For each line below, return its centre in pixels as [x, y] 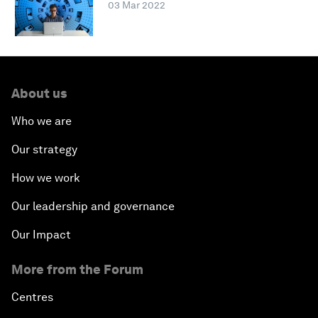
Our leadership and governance [93, 207]
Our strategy [44, 150]
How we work [46, 178]
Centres [32, 297]
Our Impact [41, 235]
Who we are [42, 121]
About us [39, 94]
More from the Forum [77, 270]
